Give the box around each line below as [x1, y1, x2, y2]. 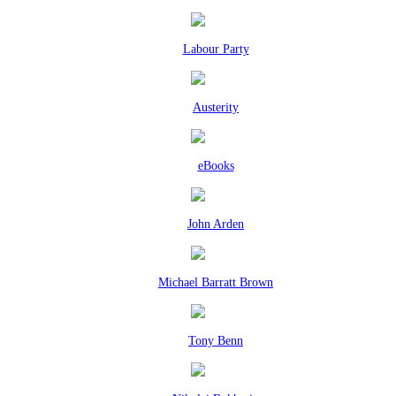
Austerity [193, 101, 239, 114]
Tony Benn [188, 334, 243, 347]
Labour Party [182, 42, 249, 56]
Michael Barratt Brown [158, 276, 273, 289]
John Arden [187, 217, 244, 231]
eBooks [197, 159, 234, 172]
